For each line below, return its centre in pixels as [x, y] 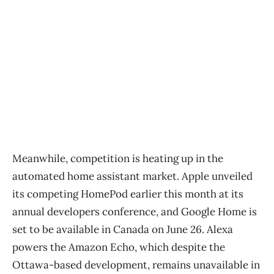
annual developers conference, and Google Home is [135, 212]
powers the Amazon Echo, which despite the [119, 247]
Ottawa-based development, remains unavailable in [136, 265]
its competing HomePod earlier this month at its [128, 194]
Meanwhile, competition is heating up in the [118, 159]
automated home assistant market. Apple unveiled [132, 176]
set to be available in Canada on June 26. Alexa [123, 230]
